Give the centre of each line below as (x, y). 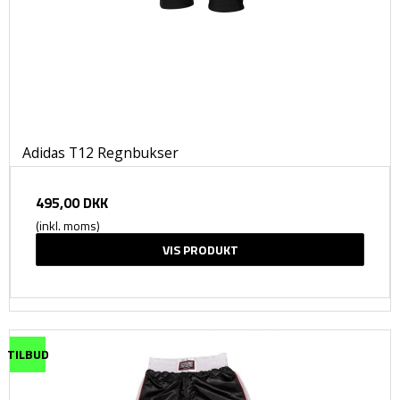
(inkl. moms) (68, 225)
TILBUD (28, 354)
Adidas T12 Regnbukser (100, 152)
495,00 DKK (72, 202)
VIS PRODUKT (200, 249)
